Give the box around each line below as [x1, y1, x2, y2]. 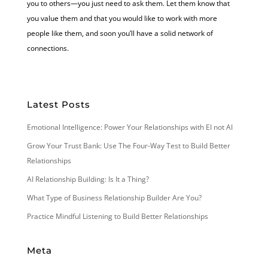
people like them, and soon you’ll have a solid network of [26, 28, 213, 38]
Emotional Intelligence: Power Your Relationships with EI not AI [26, 121, 233, 132]
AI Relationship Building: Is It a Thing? [26, 173, 149, 184]
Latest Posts [26, 98, 90, 110]
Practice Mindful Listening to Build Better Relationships [26, 211, 208, 221]
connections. [26, 42, 69, 53]
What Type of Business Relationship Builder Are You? [26, 192, 202, 203]
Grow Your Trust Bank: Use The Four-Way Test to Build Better [26, 140, 230, 151]
